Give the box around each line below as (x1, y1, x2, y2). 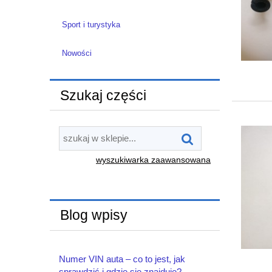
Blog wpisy (59, 208, 127, 223)
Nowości (61, 48, 92, 58)
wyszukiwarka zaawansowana (96, 155, 211, 165)
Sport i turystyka (61, 19, 120, 29)
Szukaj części (59, 87, 146, 103)
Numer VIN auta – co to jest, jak (59, 253, 185, 264)
